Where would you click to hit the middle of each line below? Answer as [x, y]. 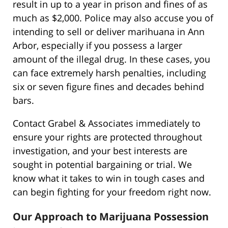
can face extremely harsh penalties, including [109, 73]
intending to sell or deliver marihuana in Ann [109, 31]
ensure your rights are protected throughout [107, 137]
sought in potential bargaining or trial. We [102, 164]
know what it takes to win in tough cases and [109, 178]
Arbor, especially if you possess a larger [97, 45]
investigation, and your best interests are [100, 150]
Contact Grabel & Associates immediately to [107, 123]
